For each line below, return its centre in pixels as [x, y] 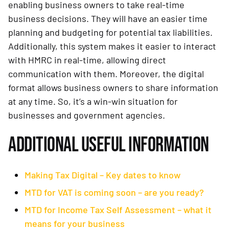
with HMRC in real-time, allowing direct [87, 60]
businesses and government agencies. [87, 115]
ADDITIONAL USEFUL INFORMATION [109, 145]
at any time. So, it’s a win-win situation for [93, 101]
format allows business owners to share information [113, 88]
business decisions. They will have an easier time [108, 19]
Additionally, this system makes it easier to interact [112, 46]
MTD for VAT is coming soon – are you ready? [114, 192]
